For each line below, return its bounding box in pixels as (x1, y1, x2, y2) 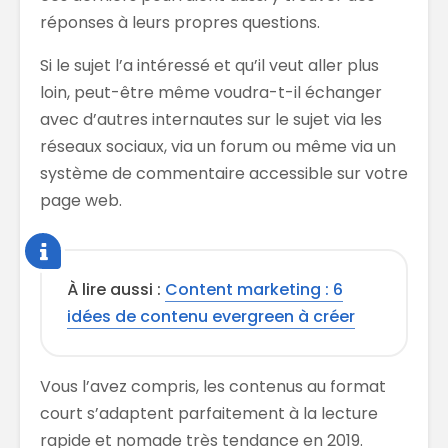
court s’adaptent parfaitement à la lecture (40, 402, 378, 426)
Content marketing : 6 (165, 278, 343, 302)
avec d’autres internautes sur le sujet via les (40, 108, 382, 132)
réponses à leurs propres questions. (40, 11, 320, 35)
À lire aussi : (67, 278, 165, 302)
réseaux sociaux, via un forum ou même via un (40, 135, 396, 159)
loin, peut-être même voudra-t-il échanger (40, 81, 382, 105)
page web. (40, 189, 122, 213)
